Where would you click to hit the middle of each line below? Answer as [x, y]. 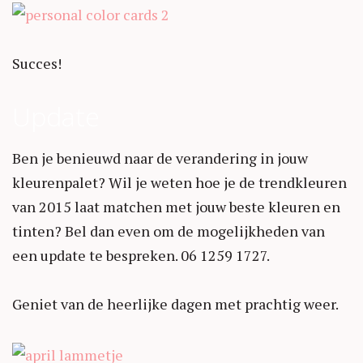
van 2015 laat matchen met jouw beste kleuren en [176, 207]
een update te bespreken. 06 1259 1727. [141, 256]
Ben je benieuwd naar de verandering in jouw [160, 158]
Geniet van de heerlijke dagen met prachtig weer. [175, 304]
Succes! [37, 64]
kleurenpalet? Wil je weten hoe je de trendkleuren [179, 183]
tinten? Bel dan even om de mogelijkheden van [169, 231]
